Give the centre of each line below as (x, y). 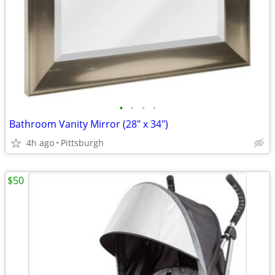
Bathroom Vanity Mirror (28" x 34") (89, 124)
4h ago (40, 143)
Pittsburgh (82, 143)
